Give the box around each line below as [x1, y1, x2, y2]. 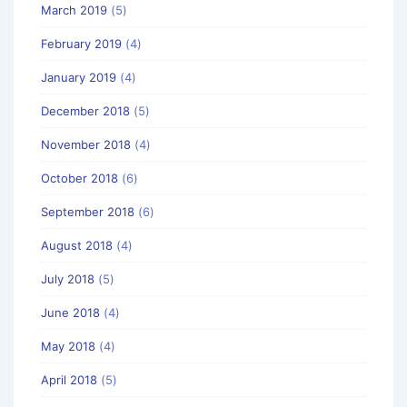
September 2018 [41, 203, 134, 219]
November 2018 [41, 136, 131, 152]
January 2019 [41, 69, 116, 84]
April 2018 [41, 372, 97, 387]
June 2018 [41, 304, 100, 320]
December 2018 [41, 103, 130, 118]
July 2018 [41, 271, 94, 286]
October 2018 [41, 170, 118, 185]
